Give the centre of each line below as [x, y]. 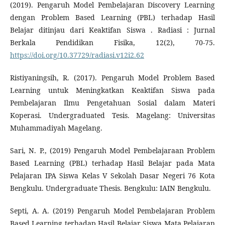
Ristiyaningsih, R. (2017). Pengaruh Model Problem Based [113, 78]
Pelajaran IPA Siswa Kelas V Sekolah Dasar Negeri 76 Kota [113, 176]
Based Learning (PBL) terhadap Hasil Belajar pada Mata [113, 163]
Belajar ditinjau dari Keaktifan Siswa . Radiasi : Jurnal [113, 30]
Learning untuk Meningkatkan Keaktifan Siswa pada [113, 90]
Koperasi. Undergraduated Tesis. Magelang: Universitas [113, 116]
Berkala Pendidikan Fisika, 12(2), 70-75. [113, 43]
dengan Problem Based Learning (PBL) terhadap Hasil [113, 18]
